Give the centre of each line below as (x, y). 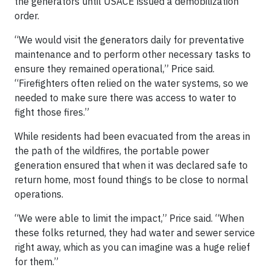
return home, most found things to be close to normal (131, 180)
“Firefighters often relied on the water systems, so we (131, 83)
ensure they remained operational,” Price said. (115, 69)
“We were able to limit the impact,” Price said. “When (129, 218)
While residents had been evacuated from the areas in (132, 136)
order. (27, 16)
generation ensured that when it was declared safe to (131, 165)
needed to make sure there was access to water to (125, 98)
